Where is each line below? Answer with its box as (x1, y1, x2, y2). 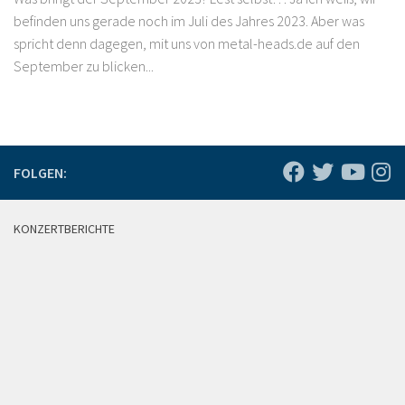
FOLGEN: (14, 164, 67, 183)
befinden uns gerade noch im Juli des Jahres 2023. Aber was (14, 12, 364, 31)
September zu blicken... (14, 57, 154, 76)
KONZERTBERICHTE (14, 221, 115, 238)
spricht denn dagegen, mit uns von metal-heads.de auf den (14, 34, 360, 53)
